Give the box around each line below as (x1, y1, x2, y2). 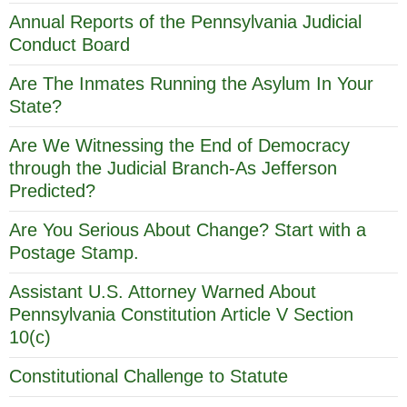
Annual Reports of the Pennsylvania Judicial (9, 11, 362, 32)
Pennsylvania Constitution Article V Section (9, 303, 353, 324)
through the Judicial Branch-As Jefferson (9, 157, 337, 178)
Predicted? (9, 180, 95, 201)
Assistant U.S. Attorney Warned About (9, 281, 316, 302)
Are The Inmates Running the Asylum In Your (9, 73, 373, 94)
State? (9, 95, 62, 116)
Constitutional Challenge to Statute (9, 365, 288, 386)
